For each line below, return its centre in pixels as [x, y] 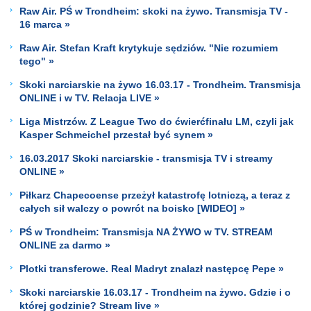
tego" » [37, 61]
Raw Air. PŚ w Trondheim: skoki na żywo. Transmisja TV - [154, 11]
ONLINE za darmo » [65, 245]
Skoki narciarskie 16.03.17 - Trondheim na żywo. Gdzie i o [155, 292]
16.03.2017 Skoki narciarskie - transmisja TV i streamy [146, 158]
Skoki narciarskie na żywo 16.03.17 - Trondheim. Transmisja [160, 84]
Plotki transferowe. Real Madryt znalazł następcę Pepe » [152, 268]
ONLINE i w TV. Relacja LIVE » [90, 98]
